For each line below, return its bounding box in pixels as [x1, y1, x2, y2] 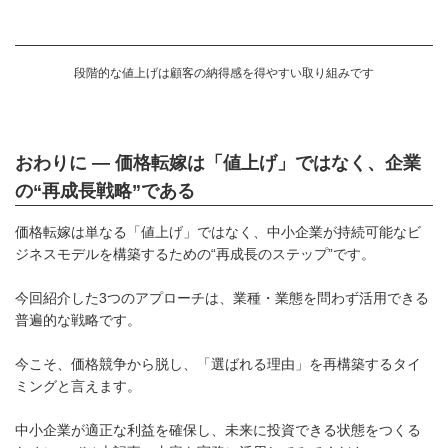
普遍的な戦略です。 [15, 311, 141, 328]
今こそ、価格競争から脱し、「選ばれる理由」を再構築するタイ [15, 355, 421, 372]
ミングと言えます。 [15, 377, 141, 394]
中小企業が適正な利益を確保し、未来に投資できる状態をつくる [15, 421, 421, 438]
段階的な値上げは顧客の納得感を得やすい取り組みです [74, 65, 374, 79]
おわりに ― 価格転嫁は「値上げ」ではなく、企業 [15, 152, 421, 173]
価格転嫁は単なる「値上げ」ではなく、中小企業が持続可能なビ [15, 223, 421, 240]
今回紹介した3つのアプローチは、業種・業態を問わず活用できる [15, 289, 429, 306]
